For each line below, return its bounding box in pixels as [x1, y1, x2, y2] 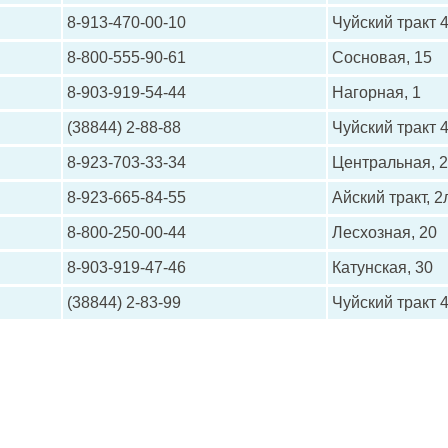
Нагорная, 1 [332, 84, 421, 101]
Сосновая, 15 [332, 49, 432, 66]
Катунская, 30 [332, 259, 433, 276]
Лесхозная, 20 [332, 224, 437, 241]
